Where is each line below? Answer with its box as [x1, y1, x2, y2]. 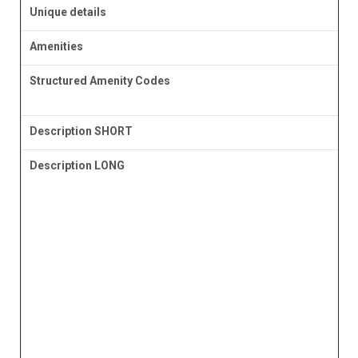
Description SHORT [29, 125, 133, 138]
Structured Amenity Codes [29, 74, 170, 88]
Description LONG [29, 159, 125, 173]
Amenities [29, 40, 83, 54]
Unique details [29, 6, 106, 19]
